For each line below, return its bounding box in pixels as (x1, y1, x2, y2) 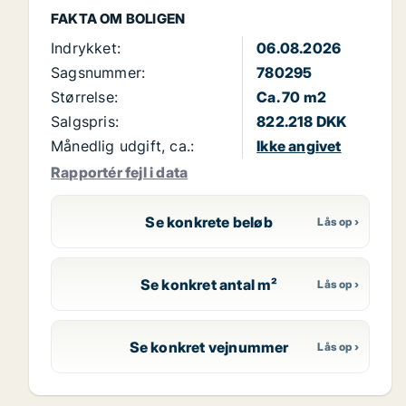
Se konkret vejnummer (129, 337, 289, 356)
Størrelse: (51, 88, 118, 107)
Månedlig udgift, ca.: (51, 137, 195, 156)
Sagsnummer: (51, 63, 146, 82)
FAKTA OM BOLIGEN (51, 10, 186, 28)
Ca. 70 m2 (256, 88, 326, 107)
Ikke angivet (256, 137, 342, 156)
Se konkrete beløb (145, 212, 273, 231)
